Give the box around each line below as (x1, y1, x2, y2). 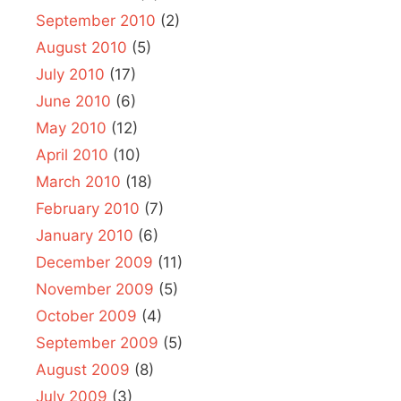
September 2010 (36, 11, 156, 30)
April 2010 (36, 145, 108, 164)
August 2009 (36, 360, 130, 379)
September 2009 (36, 333, 158, 352)
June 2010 (36, 91, 111, 110)
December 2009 (36, 252, 153, 271)
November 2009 (36, 279, 154, 298)
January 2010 (36, 226, 133, 244)
